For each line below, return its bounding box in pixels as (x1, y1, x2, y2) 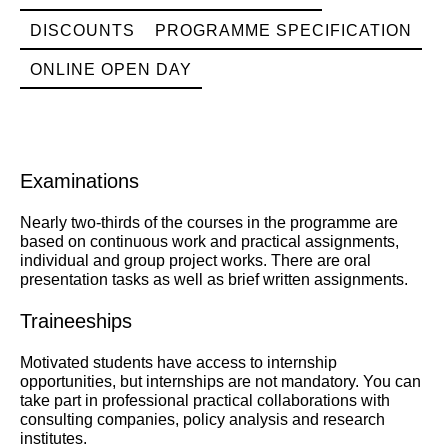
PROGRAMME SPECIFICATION (155, 22, 412, 39)
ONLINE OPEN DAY (30, 61, 192, 78)
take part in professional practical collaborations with (20, 392, 390, 409)
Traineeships (20, 310, 132, 332)
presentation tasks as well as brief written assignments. (20, 271, 408, 288)
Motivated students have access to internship (20, 354, 337, 371)
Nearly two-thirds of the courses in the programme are (20, 214, 398, 231)
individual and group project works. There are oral (20, 252, 371, 269)
